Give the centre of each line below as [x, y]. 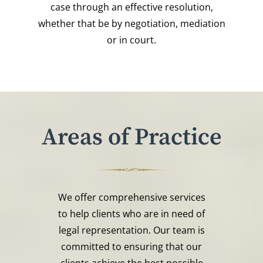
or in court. [131, 40]
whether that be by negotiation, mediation [131, 23]
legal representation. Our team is [131, 230]
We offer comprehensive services [131, 197]
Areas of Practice [131, 137]
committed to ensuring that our [131, 246]
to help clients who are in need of [131, 213]
